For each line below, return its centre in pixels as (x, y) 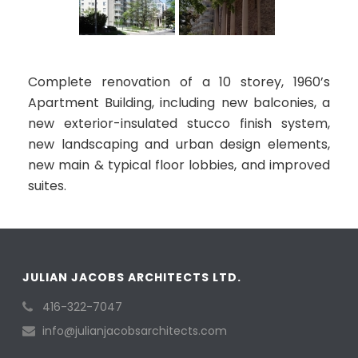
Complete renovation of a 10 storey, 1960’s (179, 82)
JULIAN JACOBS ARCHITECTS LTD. (132, 277)
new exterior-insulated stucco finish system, (179, 123)
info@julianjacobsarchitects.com (135, 330)
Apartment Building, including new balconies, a (179, 102)
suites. (47, 185)
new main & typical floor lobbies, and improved (179, 165)
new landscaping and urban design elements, (179, 144)
